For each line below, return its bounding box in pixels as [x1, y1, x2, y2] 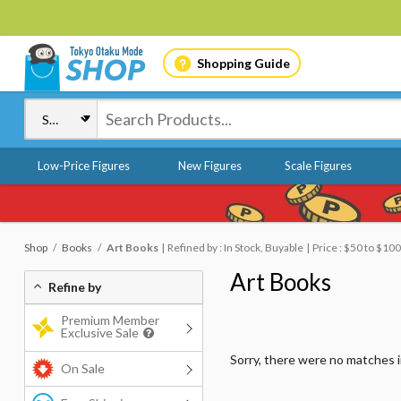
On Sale [61, 361, 105, 376]
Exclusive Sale [61, 325, 139, 340]
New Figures [177, 158, 242, 173]
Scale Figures [284, 158, 352, 173]
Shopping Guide [196, 55, 290, 71]
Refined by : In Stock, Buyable [167, 241, 303, 254]
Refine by [48, 279, 101, 294]
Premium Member [61, 312, 159, 328]
